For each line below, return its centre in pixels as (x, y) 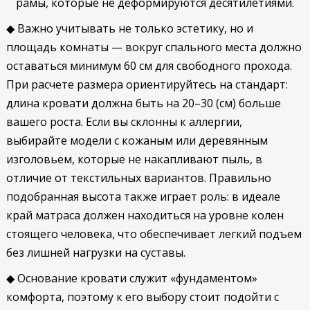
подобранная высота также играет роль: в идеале (143, 197)
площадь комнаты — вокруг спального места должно (154, 47)
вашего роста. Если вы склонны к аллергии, (124, 122)
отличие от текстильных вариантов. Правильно (138, 178)
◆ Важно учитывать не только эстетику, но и (129, 28)
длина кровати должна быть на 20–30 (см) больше (143, 103)
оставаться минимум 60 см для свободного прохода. (149, 66)
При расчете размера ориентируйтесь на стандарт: (147, 84)
